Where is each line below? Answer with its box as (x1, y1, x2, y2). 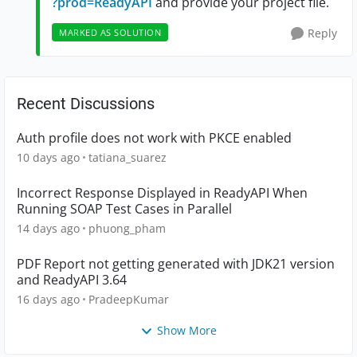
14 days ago (17, 220, 80, 236)
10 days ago (17, 149, 80, 165)
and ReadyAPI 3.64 (17, 270, 127, 288)
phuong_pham (88, 220, 166, 236)
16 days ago (17, 291, 80, 307)
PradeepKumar (88, 291, 169, 307)
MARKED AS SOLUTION (59, 25, 161, 38)
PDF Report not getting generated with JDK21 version (17, 254, 335, 273)
